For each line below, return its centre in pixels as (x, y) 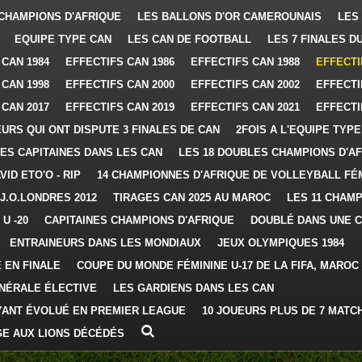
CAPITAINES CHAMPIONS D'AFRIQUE (139, 220)
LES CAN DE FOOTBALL (189, 39)
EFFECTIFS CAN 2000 (120, 84)
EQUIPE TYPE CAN (63, 39)
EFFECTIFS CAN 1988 (245, 62)
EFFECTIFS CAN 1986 (120, 62)
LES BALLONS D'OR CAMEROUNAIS (229, 17)
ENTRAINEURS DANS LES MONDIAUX (105, 243)
